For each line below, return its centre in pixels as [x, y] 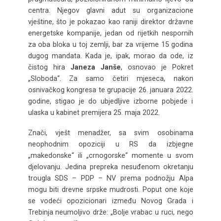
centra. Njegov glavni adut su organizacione [110, 10]
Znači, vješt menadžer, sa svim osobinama [110, 132]
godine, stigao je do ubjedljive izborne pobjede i [110, 101]
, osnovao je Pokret [157, 67]
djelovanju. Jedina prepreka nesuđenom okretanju [110, 166]
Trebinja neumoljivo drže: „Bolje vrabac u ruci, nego [110, 212]
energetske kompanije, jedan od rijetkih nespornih [110, 33]
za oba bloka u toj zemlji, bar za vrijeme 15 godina [110, 44]
